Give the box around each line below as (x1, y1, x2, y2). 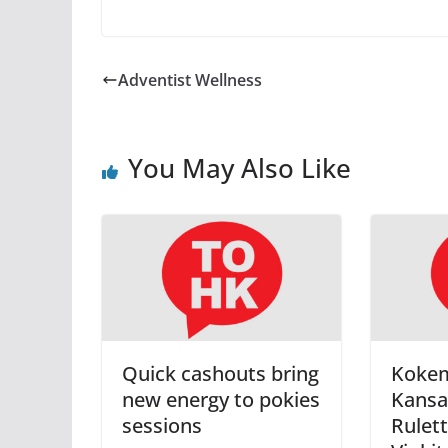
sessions (122, 411, 202, 439)
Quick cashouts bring (122, 359, 319, 387)
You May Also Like (128, 150, 351, 187)
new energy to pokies (122, 385, 320, 413)
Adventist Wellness (118, 69, 262, 92)
